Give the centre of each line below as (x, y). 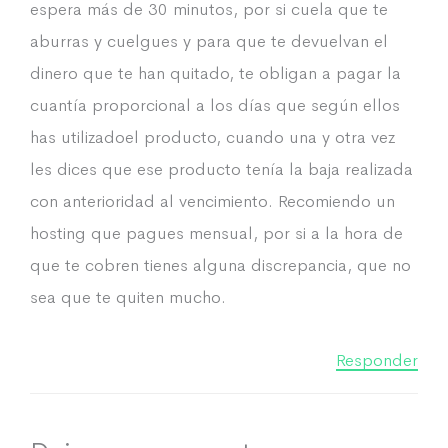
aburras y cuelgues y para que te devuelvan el (209, 41)
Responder (377, 359)
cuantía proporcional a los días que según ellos (215, 105)
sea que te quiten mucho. (128, 297)
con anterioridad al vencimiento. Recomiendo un (212, 201)
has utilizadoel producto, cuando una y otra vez (212, 137)
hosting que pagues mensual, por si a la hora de (216, 233)
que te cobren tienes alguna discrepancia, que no (220, 265)
